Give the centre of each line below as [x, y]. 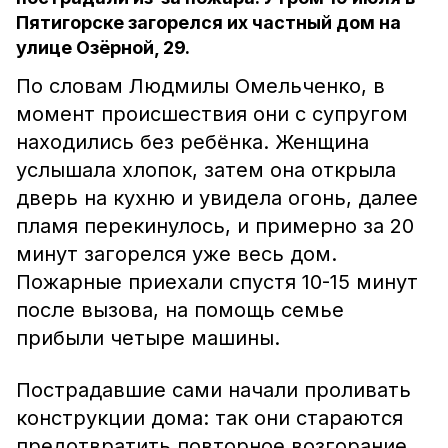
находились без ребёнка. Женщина [192, 142]
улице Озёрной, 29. [103, 47]
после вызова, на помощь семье [180, 310]
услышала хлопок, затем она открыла [206, 170]
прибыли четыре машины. [151, 338]
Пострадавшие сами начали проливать [213, 390]
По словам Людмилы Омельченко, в [200, 86]
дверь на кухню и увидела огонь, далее [217, 198]
